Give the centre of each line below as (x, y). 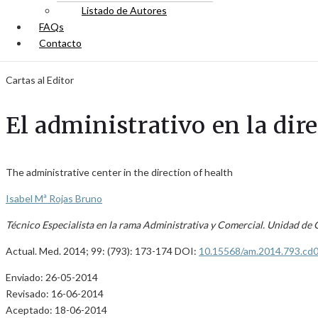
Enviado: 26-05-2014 (52, 277)
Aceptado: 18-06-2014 (56, 310)
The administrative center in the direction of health (119, 172)
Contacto (60, 43)
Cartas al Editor (40, 80)
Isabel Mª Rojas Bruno (54, 198)
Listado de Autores (124, 10)
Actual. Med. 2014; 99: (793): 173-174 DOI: (102, 251)
